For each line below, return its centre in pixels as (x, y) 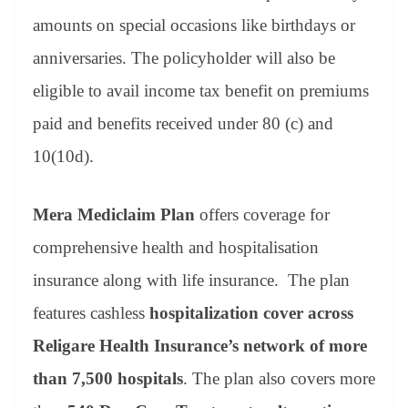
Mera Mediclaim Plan (116, 215)
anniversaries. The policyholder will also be (184, 57)
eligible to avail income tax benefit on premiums (201, 90)
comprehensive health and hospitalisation (176, 248)
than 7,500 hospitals (108, 379)
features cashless (91, 313)
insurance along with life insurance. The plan (191, 280)
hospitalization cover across (251, 313)
